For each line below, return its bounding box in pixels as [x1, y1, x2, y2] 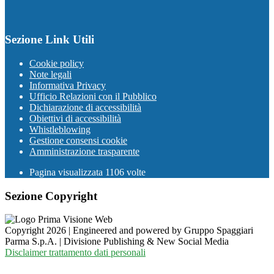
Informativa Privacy [29, 80, 106, 91]
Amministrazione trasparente [29, 146, 139, 157]
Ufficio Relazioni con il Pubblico [29, 91, 157, 102]
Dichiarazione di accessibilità [29, 102, 141, 113]
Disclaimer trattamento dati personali [5, 247, 146, 258]
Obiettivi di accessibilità [29, 113, 121, 124]
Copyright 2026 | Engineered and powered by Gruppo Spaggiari [5, 225, 253, 236]
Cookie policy [29, 58, 84, 69]
